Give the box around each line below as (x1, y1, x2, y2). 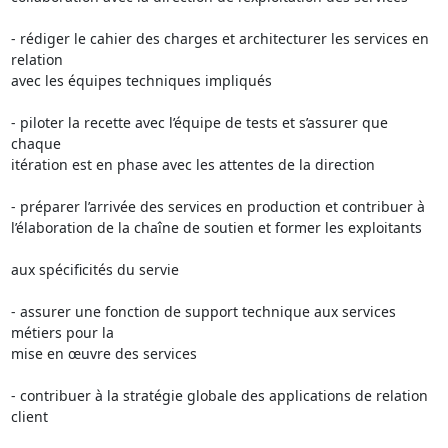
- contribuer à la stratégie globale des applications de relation (10, 386, 428, 405)
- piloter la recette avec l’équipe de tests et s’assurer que (10, 113, 388, 132)
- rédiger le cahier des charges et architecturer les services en (10, 29, 429, 48)
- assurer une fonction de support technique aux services (10, 302, 396, 321)
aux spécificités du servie (10, 260, 179, 279)
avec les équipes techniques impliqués (10, 71, 272, 90)
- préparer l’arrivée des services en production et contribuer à (10, 197, 425, 216)
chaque (10, 134, 61, 153)
